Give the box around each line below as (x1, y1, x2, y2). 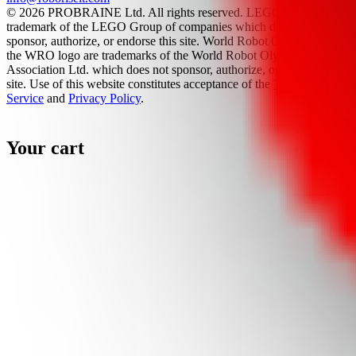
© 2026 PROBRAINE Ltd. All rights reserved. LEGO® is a (6, 6, 311, 20)
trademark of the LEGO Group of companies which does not (6, 20, 311, 34)
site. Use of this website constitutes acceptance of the (6, 77, 273, 91)
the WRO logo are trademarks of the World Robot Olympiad (6, 48, 310, 63)
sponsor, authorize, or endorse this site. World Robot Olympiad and (6, 34, 342, 48)
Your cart (6, 137, 84, 159)
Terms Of (273, 77, 321, 91)
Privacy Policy (68, 91, 141, 106)
